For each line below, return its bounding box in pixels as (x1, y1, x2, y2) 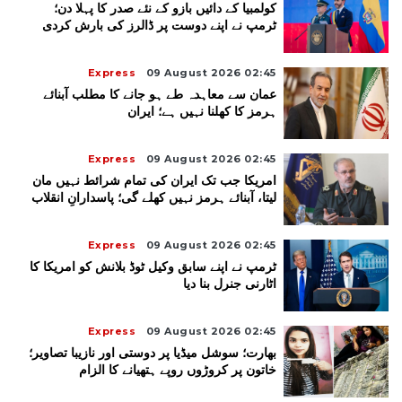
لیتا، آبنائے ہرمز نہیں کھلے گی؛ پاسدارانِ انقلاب (31, 189, 276, 206)
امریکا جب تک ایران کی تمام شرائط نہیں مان (31, 172, 276, 189)
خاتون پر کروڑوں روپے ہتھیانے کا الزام (78, 362, 276, 379)
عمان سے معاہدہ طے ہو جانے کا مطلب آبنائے (42, 86, 276, 103)
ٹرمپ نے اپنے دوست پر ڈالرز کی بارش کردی (41, 17, 276, 34)
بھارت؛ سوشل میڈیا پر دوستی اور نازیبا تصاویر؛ (28, 345, 276, 362)
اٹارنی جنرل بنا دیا (182, 275, 276, 293)
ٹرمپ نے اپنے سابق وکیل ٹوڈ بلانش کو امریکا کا (29, 258, 276, 275)
